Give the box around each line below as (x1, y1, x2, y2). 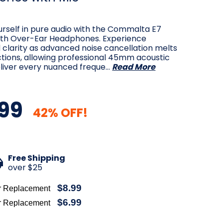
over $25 (8, 162, 43, 174)
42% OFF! (33, 105, 88, 121)
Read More (112, 61, 156, 73)
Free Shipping (8, 152, 66, 164)
